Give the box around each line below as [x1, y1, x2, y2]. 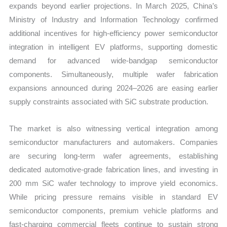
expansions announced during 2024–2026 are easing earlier [9, 83, 218, 92]
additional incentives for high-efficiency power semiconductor [9, 28, 218, 37]
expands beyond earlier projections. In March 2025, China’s [9, 1, 218, 10]
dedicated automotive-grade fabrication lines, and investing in [9, 165, 218, 174]
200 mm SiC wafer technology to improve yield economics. [9, 179, 218, 188]
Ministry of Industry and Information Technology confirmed [9, 15, 218, 24]
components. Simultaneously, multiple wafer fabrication [9, 69, 218, 79]
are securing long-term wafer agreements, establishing [9, 152, 218, 161]
